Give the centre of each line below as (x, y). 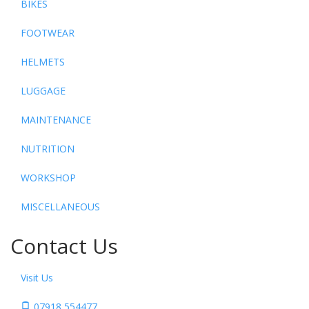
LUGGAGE (43, 91)
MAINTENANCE (56, 120)
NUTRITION (48, 149)
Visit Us (37, 278)
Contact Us (64, 246)
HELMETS (43, 62)
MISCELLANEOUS (60, 207)
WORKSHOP (48, 178)
